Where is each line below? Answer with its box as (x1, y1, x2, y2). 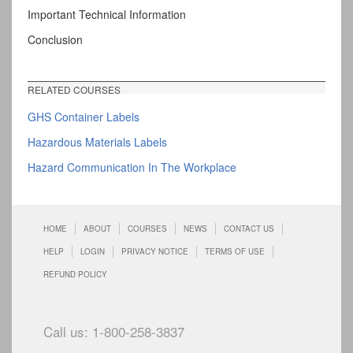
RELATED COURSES (28, 83, 121, 97)
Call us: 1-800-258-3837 (43, 321, 184, 342)
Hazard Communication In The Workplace (28, 159, 236, 176)
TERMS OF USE (205, 246, 265, 258)
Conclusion (28, 32, 83, 48)
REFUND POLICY (43, 269, 107, 281)
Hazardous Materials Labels (28, 134, 167, 150)
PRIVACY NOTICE (121, 246, 188, 258)
